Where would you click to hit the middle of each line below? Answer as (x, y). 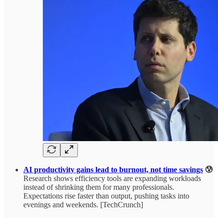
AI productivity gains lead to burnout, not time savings (113, 170)
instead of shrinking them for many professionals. (99, 187)
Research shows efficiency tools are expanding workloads (112, 179)
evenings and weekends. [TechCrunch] (83, 205)
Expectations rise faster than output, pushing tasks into (106, 196)
